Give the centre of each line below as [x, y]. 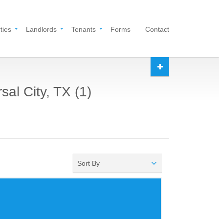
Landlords [41, 29]
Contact [157, 29]
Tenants [84, 29]
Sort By [89, 163]
